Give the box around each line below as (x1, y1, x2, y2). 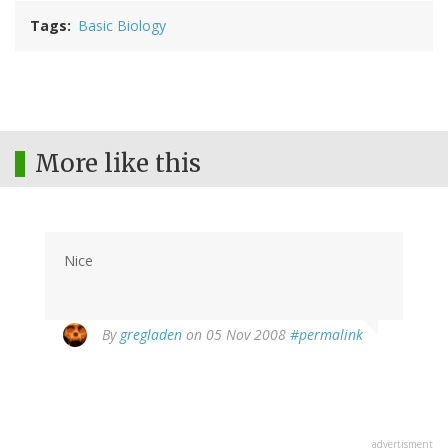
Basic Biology (78, 16, 166, 36)
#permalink (290, 325, 363, 345)
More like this (35, 148, 201, 180)
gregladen (120, 325, 182, 345)
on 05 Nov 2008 (182, 325, 290, 345)
